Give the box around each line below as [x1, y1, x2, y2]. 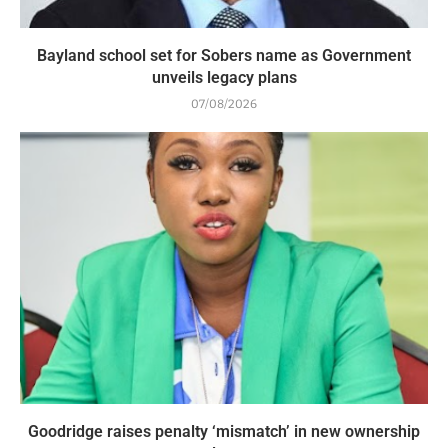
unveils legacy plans [151, 67, 297, 87]
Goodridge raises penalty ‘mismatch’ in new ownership [28, 421, 420, 441]
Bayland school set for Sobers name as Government [37, 45, 411, 65]
